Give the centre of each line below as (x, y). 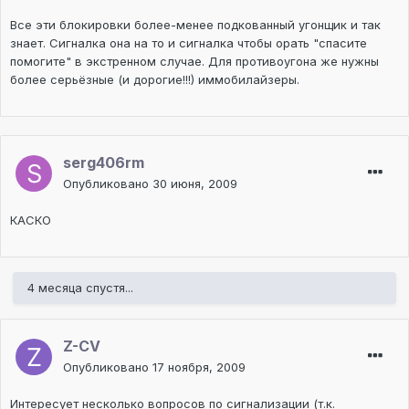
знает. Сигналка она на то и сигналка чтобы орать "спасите (189, 43)
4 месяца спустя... (80, 288)
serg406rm (104, 163)
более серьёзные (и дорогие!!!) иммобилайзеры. (155, 80)
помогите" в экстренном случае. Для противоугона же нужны (194, 62)
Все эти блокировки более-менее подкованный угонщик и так (195, 25)
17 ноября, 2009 (199, 367)
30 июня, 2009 (195, 184)
